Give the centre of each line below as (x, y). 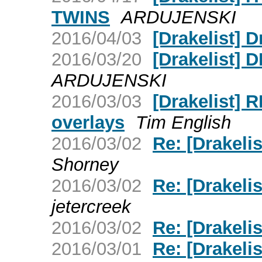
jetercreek (91, 206)
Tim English (183, 122)
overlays (88, 122)
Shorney (85, 164)
